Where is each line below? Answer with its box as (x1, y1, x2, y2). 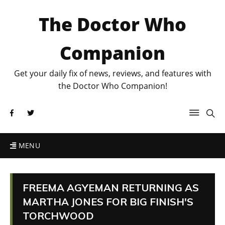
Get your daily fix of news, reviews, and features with (14, 68, 211, 79)
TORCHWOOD (23, 209, 94, 222)
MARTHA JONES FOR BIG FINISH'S (23, 195, 193, 208)
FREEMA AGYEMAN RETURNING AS (23, 181, 199, 194)
